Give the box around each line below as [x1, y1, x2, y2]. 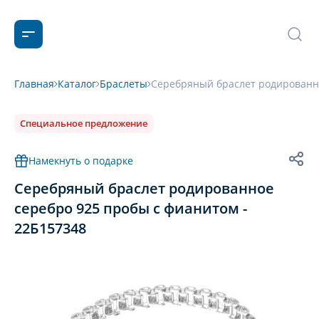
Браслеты [100, 77, 147, 90]
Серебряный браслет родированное [14, 179, 274, 198]
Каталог [58, 77, 96, 90]
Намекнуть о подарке [28, 154, 133, 167]
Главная [14, 77, 54, 90]
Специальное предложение [20, 117, 147, 130]
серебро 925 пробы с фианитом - [14, 199, 247, 218]
